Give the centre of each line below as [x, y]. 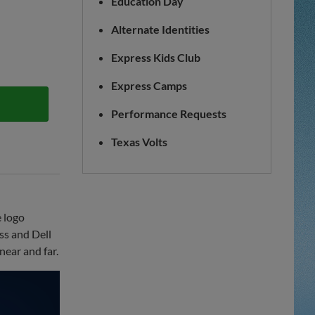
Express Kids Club [156, 57]
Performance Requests [169, 114]
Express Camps [149, 85]
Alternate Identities [160, 29]
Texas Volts [139, 142]
